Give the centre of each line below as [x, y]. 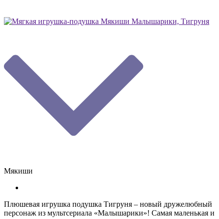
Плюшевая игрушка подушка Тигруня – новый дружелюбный [108, 204]
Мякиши [18, 171]
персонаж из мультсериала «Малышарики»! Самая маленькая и [109, 213]
